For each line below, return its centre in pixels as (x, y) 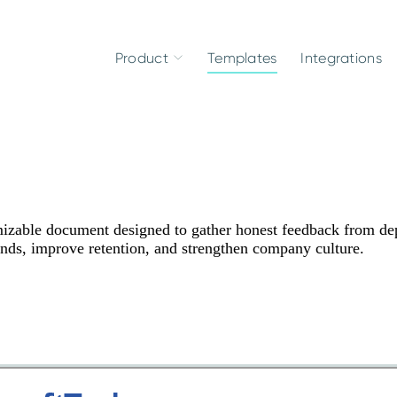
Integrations (341, 58)
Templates (242, 58)
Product (141, 58)
